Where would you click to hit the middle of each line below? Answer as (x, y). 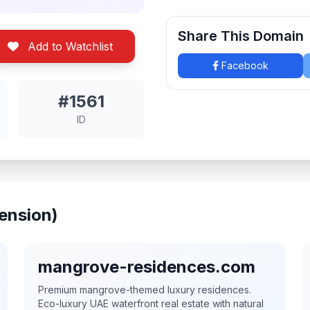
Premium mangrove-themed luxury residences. (144, 290)
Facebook (243, 65)
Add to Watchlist (69, 46)
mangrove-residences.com (146, 267)
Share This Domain (241, 36)
